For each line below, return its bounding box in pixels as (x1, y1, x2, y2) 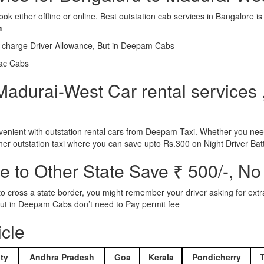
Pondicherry (192, 251, 241, 263)
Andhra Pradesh (29, 251, 94, 263)
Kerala (148, 251, 174, 263)
